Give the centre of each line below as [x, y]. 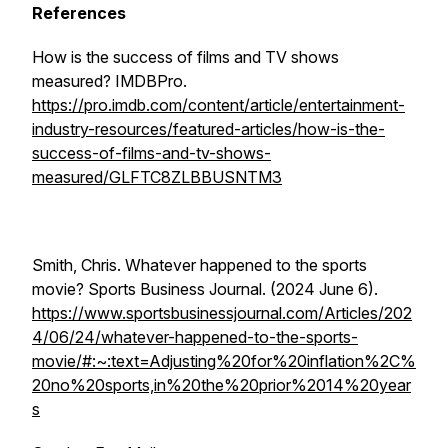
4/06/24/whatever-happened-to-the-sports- [195, 337]
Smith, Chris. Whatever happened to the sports [199, 265]
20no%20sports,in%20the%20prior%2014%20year [221, 385]
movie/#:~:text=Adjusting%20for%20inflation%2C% [224, 361]
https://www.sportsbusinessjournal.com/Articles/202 [222, 313]
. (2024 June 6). [320, 289]
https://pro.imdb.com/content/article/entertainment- [218, 105]
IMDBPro [149, 81]
